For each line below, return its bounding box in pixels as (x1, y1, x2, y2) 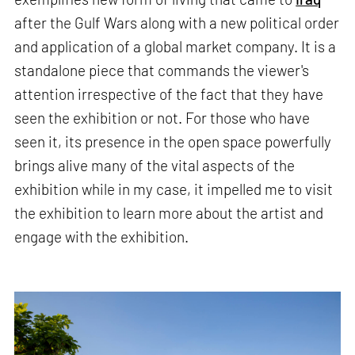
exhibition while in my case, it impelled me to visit (14, 180, 334, 199)
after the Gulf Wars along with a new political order (14, 13, 340, 32)
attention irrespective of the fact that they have (14, 85, 324, 104)
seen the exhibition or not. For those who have (14, 109, 311, 128)
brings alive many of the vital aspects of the (14, 156, 296, 175)
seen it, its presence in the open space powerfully (14, 132, 332, 151)
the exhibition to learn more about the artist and (14, 204, 324, 223)
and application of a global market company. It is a (14, 37, 337, 56)
